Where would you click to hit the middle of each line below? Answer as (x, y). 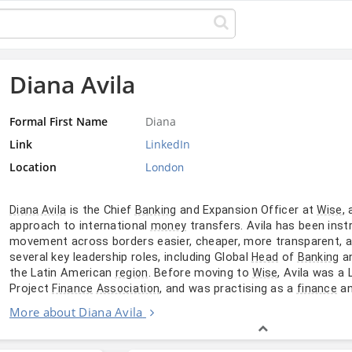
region (132, 272)
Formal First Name (59, 121)
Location (33, 167)
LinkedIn (167, 144)
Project (31, 288)
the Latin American (62, 272)
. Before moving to (200, 272)
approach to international (80, 225)
